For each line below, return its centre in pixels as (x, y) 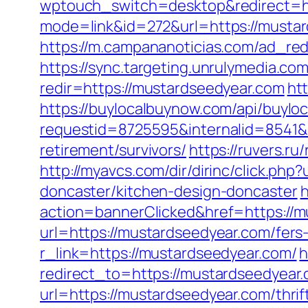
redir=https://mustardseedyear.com (162, 88)
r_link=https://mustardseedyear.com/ (168, 253)
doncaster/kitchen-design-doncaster (169, 191)
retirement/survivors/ (113, 150)
